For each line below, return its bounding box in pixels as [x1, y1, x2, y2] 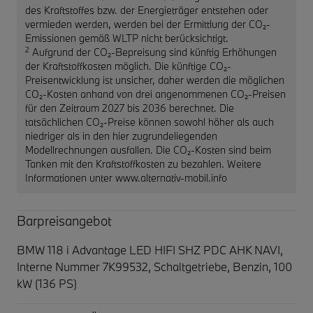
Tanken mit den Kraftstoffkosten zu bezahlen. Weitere [25, 156, 261, 170]
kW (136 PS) [17, 275, 77, 291]
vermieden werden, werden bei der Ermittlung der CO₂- [25, 17, 270, 31]
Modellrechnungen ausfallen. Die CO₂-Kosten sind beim [25, 143, 271, 156]
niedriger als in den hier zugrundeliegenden [25, 129, 217, 143]
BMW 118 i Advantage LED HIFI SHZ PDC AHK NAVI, [17, 242, 283, 257]
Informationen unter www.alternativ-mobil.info [25, 170, 227, 184]
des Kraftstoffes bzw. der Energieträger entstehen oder [25, 3, 268, 17]
